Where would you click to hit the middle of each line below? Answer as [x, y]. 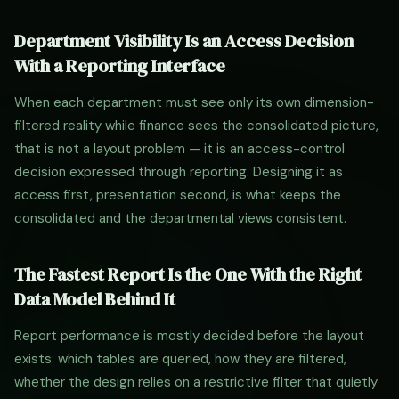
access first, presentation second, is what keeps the [178, 195]
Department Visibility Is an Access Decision [184, 41]
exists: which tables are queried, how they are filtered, [180, 359]
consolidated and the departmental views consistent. [180, 218]
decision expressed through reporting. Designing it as [179, 172]
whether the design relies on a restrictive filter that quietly [196, 382]
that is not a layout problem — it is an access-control [179, 149]
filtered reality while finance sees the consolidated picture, [196, 126]
